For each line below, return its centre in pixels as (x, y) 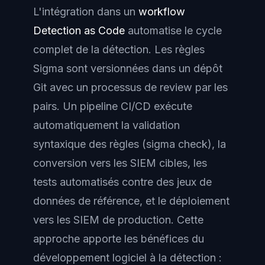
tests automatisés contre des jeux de (122, 182)
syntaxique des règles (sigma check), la (130, 144)
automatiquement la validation (106, 125)
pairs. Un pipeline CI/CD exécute (113, 106)
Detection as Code (79, 30)
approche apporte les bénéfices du (119, 238)
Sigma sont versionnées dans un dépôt (128, 68)
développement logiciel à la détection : (127, 257)
